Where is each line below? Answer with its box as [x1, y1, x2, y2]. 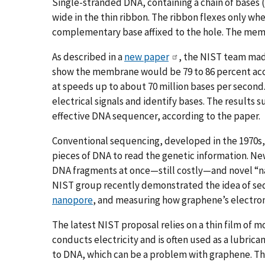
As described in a [52, 50, 124, 63]
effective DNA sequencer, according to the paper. [52, 109, 262, 122]
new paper [124, 50, 169, 63]
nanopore [52, 193, 93, 206]
